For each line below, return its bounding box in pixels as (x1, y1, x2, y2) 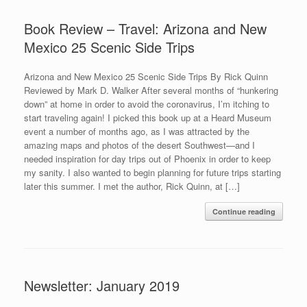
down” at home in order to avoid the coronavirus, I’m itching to (24, 97, 269, 110)
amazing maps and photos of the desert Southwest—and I (24, 138, 255, 151)
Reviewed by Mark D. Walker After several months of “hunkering (24, 83, 278, 97)
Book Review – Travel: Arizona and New (24, 18, 267, 38)
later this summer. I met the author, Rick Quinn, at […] (24, 179, 240, 193)
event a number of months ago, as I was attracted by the (24, 124, 249, 138)
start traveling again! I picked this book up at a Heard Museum (24, 110, 271, 124)
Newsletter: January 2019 (24, 275, 180, 295)
